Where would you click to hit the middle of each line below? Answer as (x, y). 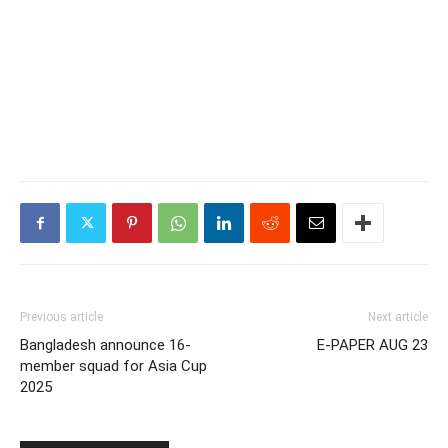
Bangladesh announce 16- (105, 345)
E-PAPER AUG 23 (372, 345)
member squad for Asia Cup (113, 366)
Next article (398, 317)
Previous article (61, 317)
